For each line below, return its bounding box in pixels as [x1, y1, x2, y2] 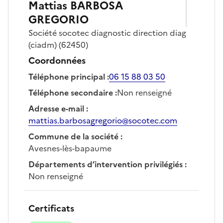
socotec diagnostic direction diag [59, 26, 186, 39]
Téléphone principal [28, 70, 105, 83]
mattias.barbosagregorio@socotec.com [28, 114, 177, 126]
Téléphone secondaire [28, 86, 113, 99]
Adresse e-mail [28, 102, 84, 114]
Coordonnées [28, 53, 86, 67]
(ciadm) [28, 38, 57, 51]
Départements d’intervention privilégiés [28, 158, 183, 170]
